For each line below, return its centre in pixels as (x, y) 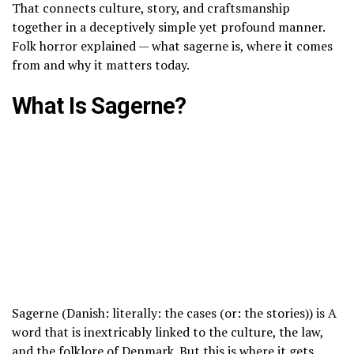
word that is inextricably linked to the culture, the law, (168, 332)
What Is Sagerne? (99, 105)
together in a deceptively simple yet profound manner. (168, 26)
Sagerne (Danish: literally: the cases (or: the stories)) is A (174, 313)
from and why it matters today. (101, 64)
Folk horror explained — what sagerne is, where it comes (172, 45)
